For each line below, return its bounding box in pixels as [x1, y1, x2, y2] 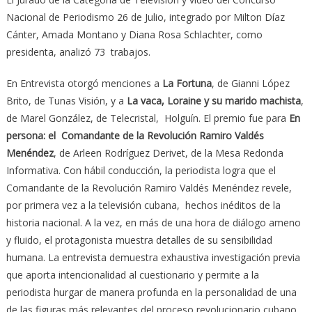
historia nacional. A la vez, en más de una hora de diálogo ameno [6, 215, 301, 229]
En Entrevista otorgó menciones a [6, 76, 162, 90]
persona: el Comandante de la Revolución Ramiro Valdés [6, 128, 264, 142]
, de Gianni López [211, 76, 290, 90]
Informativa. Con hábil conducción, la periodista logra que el [6, 163, 276, 177]
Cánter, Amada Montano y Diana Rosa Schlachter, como [6, 27, 263, 41]
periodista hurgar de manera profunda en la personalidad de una [6, 285, 297, 299]
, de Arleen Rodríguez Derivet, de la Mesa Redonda [53, 146, 283, 159]
